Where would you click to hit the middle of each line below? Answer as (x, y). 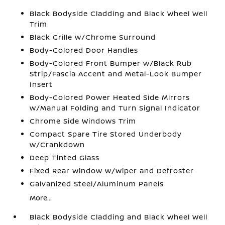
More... (41, 198)
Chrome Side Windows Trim (83, 121)
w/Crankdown (58, 144)
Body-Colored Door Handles (84, 50)
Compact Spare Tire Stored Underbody (106, 134)
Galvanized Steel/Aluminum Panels (97, 184)
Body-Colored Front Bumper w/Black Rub (111, 63)
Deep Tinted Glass (65, 157)
